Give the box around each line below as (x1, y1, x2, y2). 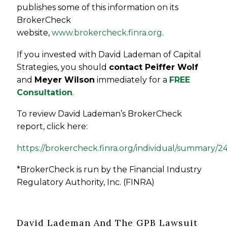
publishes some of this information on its (17, 3, 179, 13)
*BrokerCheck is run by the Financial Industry (17, 165, 202, 175)
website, (17, 28, 52, 38)
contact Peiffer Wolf (109, 62, 199, 72)
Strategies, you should (17, 62, 109, 72)
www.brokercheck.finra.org (52, 28, 163, 38)
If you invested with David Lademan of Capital (17, 49, 202, 59)
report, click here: (17, 122, 88, 132)
